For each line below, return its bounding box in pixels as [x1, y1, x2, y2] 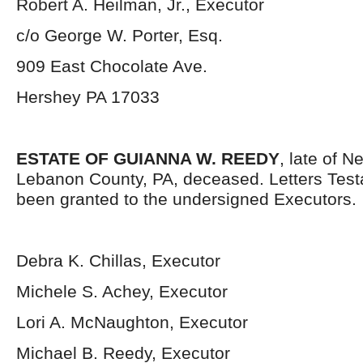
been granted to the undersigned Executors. [16, 190, 357, 208]
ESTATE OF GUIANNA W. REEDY [16, 149, 280, 168]
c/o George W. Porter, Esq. [16, 26, 223, 45]
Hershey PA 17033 [16, 88, 160, 106]
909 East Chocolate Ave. [16, 57, 207, 75]
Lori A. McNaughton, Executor [16, 313, 248, 331]
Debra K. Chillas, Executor [16, 251, 220, 270]
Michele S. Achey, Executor [16, 282, 228, 301]
